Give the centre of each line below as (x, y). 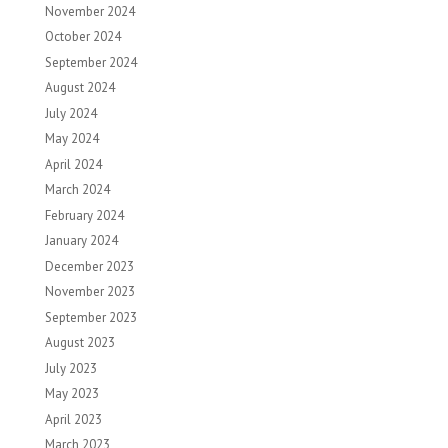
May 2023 (71, 393)
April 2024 (73, 164)
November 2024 (89, 11)
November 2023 (89, 291)
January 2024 (81, 240)
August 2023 (79, 342)
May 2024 (71, 138)
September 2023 (90, 317)
